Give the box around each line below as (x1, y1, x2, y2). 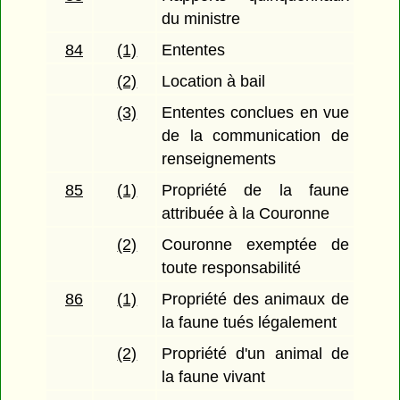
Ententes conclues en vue (162, 104, 349, 122)
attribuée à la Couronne (162, 204, 330, 223)
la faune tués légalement (162, 313, 337, 332)
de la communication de (162, 127, 349, 146)
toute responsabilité (162, 259, 302, 278)
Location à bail (162, 72, 266, 91)
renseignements (162, 150, 277, 169)
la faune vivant (162, 368, 266, 387)
